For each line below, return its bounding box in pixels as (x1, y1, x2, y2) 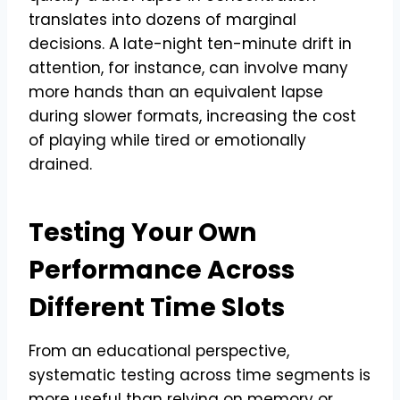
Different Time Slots (29, 289, 285, 325)
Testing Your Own (29, 214, 256, 250)
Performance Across (29, 252, 295, 287)
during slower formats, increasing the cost (29, 104, 356, 127)
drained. (29, 153, 92, 175)
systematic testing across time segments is (29, 363, 371, 386)
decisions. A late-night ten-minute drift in (29, 32, 352, 54)
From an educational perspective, (29, 339, 289, 362)
